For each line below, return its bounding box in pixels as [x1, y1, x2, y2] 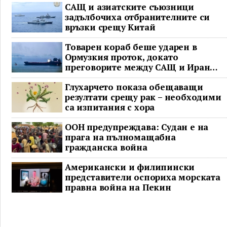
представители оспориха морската [65, 171, 220, 183]
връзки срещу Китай [65, 21, 156, 33]
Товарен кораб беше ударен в [65, 41, 197, 53]
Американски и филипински [65, 161, 195, 173]
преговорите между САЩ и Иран [65, 61, 210, 73]
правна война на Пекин [65, 181, 171, 193]
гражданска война [65, 141, 147, 153]
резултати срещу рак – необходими [65, 91, 221, 103]
